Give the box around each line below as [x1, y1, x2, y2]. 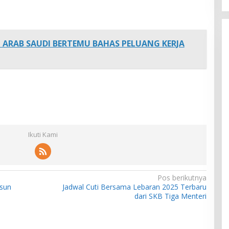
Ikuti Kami [28, 130, 58, 140]
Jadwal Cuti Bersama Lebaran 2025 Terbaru [62, 182, 207, 192]
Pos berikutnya [157, 173, 207, 183]
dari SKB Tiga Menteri [134, 191, 207, 201]
